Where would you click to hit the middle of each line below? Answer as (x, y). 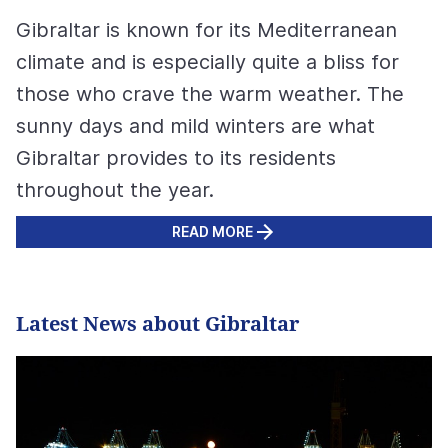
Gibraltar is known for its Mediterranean (206, 30)
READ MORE (212, 232)
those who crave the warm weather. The (210, 94)
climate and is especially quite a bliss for (207, 62)
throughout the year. (118, 190)
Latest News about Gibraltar (157, 324)
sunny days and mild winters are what (195, 126)
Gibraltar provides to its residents (176, 158)
